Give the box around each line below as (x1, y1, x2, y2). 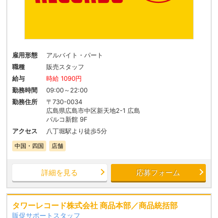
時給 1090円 (46, 74, 82, 83)
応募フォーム (136, 168, 181, 178)
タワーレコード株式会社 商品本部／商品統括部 (12, 200, 178, 211)
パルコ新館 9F (46, 115, 88, 124)
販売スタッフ (46, 63, 85, 71)
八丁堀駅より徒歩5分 (46, 127, 108, 135)
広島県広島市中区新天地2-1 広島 (46, 107, 141, 115)
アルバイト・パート (46, 51, 104, 59)
